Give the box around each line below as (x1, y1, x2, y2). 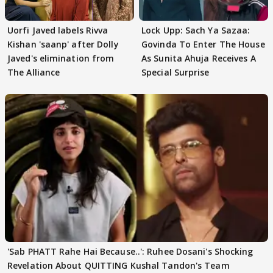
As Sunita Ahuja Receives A (141, 52, 256, 64)
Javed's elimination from (7, 52, 115, 64)
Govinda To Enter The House (141, 38, 265, 50)
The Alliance (7, 66, 60, 78)
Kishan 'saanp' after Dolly (7, 38, 119, 50)
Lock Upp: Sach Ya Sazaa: (141, 24, 250, 36)
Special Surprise (141, 66, 210, 78)
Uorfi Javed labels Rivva (7, 24, 108, 36)
